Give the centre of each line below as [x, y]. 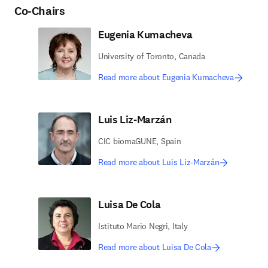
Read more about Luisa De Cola [155, 247]
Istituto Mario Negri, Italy [143, 226]
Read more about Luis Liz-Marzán [159, 162]
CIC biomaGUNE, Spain [140, 141]
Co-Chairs [40, 11]
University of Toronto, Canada [152, 56]
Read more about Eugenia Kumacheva [166, 77]
